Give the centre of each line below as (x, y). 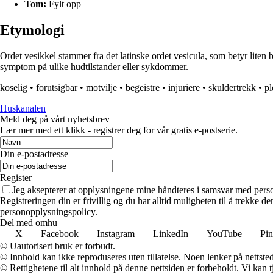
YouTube (224, 234)
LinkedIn (171, 234)
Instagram (116, 234)
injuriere (184, 88)
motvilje (101, 88)
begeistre (143, 88)
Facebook (60, 234)
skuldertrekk (232, 88)
